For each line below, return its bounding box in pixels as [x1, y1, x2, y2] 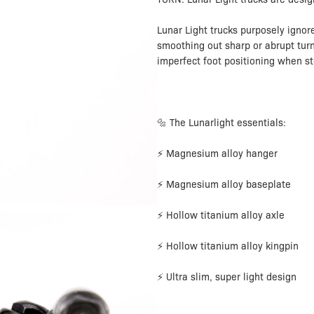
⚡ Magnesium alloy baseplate [157, 178, 291, 191]
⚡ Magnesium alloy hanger [157, 147, 278, 161]
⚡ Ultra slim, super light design [157, 271, 296, 284]
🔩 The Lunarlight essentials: [157, 116, 286, 130]
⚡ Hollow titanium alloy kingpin [157, 240, 299, 253]
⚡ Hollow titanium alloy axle [157, 209, 285, 222]
